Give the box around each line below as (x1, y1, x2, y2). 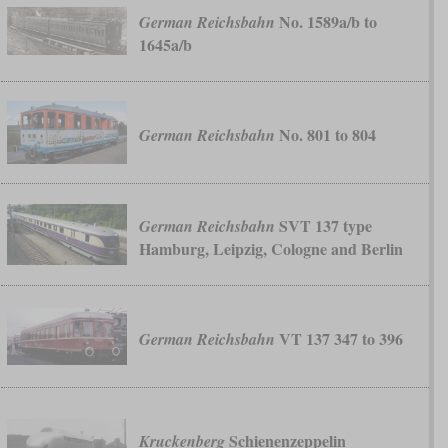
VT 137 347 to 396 (274, 327, 403, 351)
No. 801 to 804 (274, 123, 376, 147)
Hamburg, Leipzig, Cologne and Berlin (138, 236, 403, 260)
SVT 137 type (274, 213, 372, 237)
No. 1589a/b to (274, 9, 377, 33)
